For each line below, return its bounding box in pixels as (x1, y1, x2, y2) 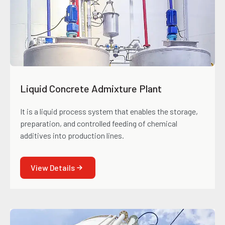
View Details (31, 163, 75, 173)
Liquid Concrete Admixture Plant (20, 82, 162, 95)
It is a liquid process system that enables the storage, (20, 106, 198, 117)
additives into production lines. (20, 131, 124, 141)
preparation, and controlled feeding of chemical (20, 119, 177, 129)
